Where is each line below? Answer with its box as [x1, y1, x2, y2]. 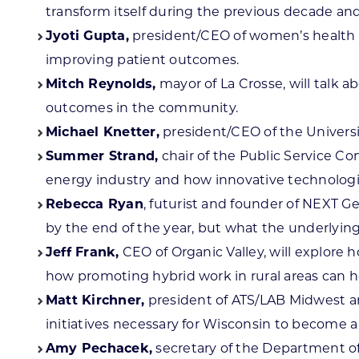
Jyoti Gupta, [45, 30, 129, 43]
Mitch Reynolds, [45, 79, 156, 91]
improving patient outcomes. [45, 54, 240, 67]
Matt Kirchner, [45, 295, 145, 308]
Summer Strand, [45, 151, 159, 163]
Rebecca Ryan [45, 199, 143, 212]
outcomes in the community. [45, 103, 239, 115]
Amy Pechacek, [45, 343, 153, 356]
